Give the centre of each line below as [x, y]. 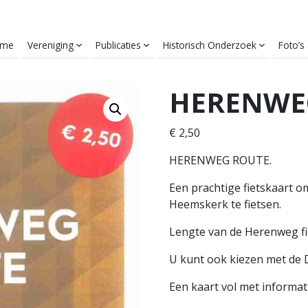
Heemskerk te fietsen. [225, 204]
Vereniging [51, 45]
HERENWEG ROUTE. [221, 160]
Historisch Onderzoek [210, 45]
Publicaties [118, 45]
